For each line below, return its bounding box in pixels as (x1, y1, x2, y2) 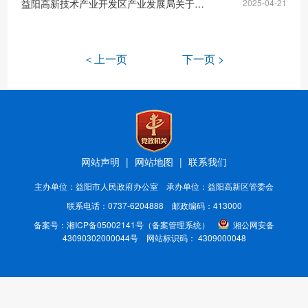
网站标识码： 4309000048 (137, 232, 246, 243)
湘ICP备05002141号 (67, 219, 144, 230)
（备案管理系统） (144, 219, 210, 230)
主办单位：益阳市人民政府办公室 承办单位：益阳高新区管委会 (34, 180, 274, 192)
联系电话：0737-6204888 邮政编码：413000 (66, 199, 242, 211)
